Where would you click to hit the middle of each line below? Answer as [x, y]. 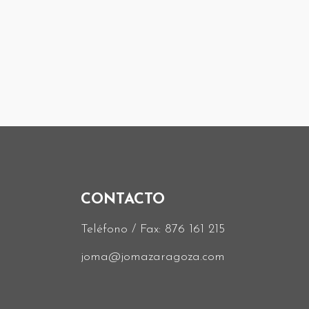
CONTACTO [123, 200]
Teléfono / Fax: [123, 229]
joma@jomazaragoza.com [153, 257]
